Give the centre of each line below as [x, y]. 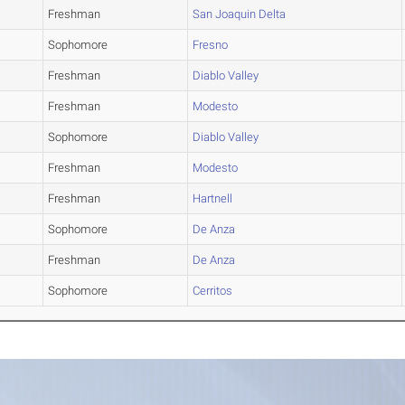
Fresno [211, 45]
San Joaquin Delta [240, 14]
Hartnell [213, 199]
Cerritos [213, 291]
